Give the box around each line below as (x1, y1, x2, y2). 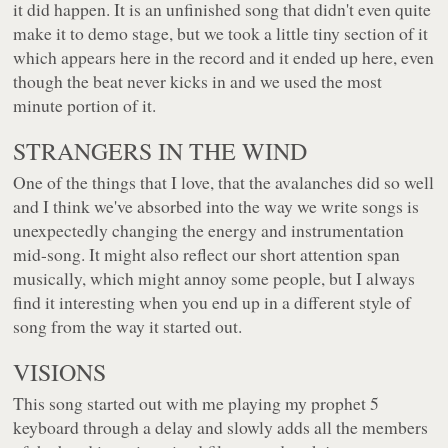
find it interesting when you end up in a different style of (13, 290, 412, 315)
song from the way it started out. (13, 314, 243, 339)
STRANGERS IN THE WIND (13, 135, 308, 168)
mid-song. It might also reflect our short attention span (13, 242, 401, 267)
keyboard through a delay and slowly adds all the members (13, 415, 429, 440)
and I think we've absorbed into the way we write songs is (13, 194, 420, 219)
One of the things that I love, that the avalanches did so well (13, 170, 435, 195)
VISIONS (13, 356, 107, 389)
